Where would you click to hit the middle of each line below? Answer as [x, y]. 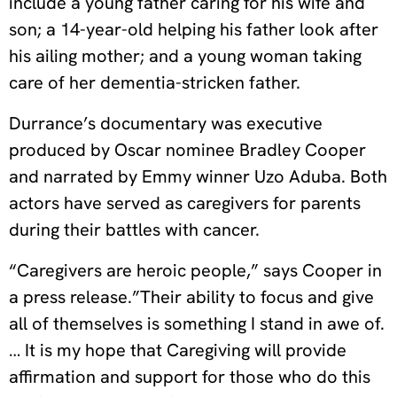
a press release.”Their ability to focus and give [191, 296]
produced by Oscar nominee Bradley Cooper [187, 149]
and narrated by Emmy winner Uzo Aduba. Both [198, 176]
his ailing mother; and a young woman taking [185, 55]
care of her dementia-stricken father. [155, 82]
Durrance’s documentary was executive [166, 123]
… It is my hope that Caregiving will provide [178, 350]
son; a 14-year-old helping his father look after [194, 29]
